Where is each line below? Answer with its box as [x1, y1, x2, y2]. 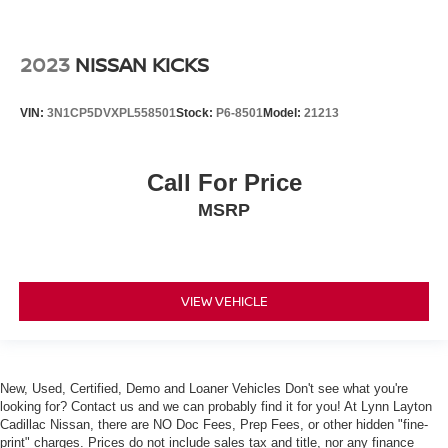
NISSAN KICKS [75, 51, 209, 79]
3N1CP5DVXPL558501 [47, 106, 176, 121]
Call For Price [146, 168, 302, 196]
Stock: [176, 106, 216, 121]
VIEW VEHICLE [180, 292, 268, 311]
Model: [263, 106, 304, 121]
